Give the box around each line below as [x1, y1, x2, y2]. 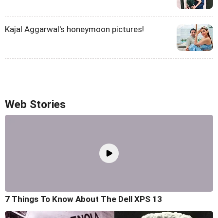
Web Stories [5, 98, 66, 111]
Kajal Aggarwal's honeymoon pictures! [5, 24, 144, 35]
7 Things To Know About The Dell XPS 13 [5, 194, 162, 204]
